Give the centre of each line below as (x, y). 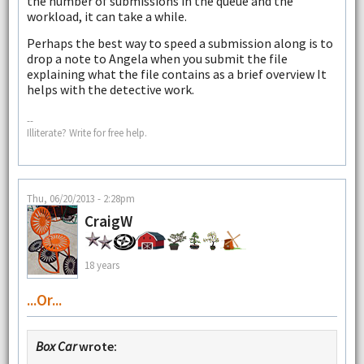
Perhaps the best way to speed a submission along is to (180, 43)
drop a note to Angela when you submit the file (157, 58)
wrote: (96, 347)
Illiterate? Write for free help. (87, 132)
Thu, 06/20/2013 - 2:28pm (80, 199)
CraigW (108, 221)
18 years (102, 264)
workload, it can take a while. (106, 16)
